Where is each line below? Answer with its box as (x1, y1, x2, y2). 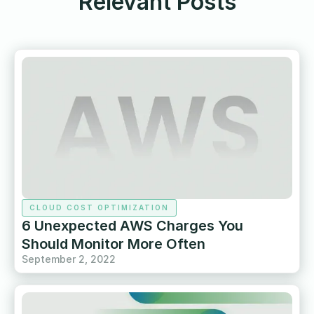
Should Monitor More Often (22, 235, 205, 252)
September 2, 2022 (22, 252, 116, 265)
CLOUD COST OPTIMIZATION (29, 203, 169, 212)
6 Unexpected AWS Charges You (22, 217, 243, 234)
